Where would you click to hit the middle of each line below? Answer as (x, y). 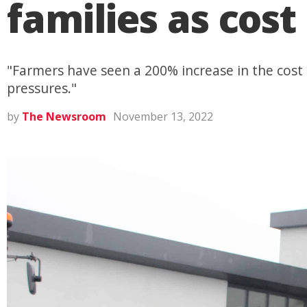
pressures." (42, 88)
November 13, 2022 (163, 116)
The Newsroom (64, 116)
